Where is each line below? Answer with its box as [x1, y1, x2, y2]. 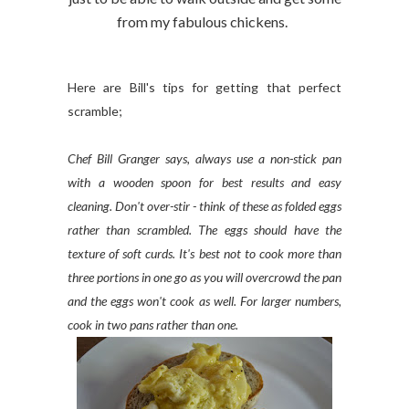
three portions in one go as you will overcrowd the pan [68, 269, 341, 285]
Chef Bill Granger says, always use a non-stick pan [68, 151, 341, 166]
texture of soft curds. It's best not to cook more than [68, 246, 341, 261]
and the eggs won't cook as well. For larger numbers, [68, 293, 341, 309]
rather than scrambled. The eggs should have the [68, 222, 341, 237]
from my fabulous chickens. [116, 13, 293, 30]
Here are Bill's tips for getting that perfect [68, 79, 341, 95]
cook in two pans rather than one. [68, 317, 238, 332]
